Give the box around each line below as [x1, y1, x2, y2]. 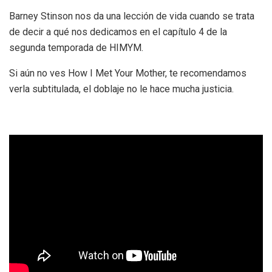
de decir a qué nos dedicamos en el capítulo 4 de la [9, 25, 227, 38]
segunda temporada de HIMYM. [9, 41, 143, 53]
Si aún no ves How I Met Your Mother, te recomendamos [9, 67, 246, 79]
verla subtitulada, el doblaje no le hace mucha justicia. [9, 83, 234, 95]
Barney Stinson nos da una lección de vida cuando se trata [9, 10, 254, 22]
